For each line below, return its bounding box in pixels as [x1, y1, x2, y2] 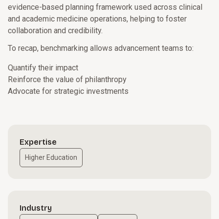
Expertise [20, 137, 57, 147]
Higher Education [25, 153, 77, 161]
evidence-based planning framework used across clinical [8, 2, 202, 12]
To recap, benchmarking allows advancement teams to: [8, 44, 194, 53]
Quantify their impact [8, 63, 78, 72]
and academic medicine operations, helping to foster [8, 14, 187, 23]
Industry [20, 203, 52, 213]
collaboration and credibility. [8, 26, 103, 35]
